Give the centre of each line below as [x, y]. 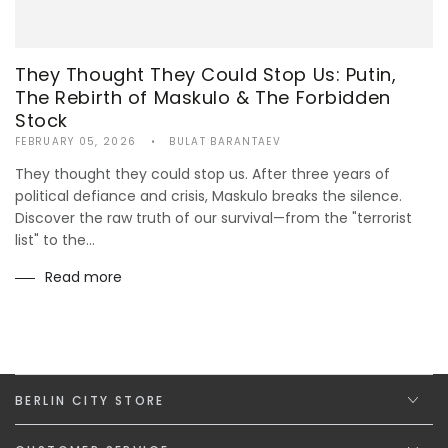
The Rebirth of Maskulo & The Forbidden [203, 98]
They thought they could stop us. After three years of [202, 174]
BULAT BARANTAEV [225, 142]
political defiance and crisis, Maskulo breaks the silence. [208, 196]
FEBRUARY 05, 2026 [76, 142]
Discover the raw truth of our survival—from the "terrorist [213, 218]
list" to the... [55, 240]
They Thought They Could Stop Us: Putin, [206, 75]
